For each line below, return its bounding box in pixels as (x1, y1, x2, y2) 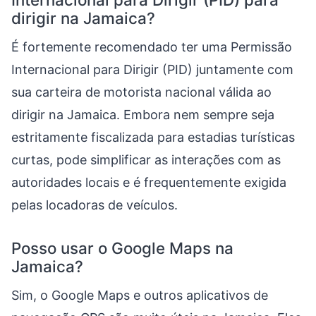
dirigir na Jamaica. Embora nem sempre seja (11, 107, 274, 122)
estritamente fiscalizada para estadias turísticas (11, 130, 295, 145)
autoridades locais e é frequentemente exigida (11, 175, 286, 190)
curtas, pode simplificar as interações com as (11, 152, 281, 167)
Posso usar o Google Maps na (11, 238, 233, 257)
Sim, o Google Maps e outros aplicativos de (11, 288, 268, 303)
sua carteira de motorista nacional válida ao (11, 85, 272, 99)
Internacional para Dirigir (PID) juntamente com (11, 62, 293, 77)
